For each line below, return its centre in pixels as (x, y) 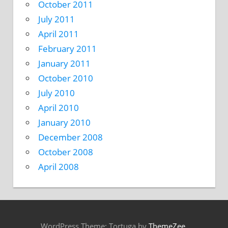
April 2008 (59, 167)
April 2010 (59, 108)
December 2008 (70, 137)
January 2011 (64, 64)
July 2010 (56, 93)
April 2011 (59, 34)
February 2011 (67, 49)
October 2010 (66, 78)
